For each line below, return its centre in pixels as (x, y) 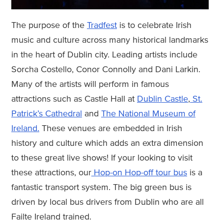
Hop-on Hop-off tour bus (139, 173)
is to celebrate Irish (154, 25)
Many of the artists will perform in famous (90, 84)
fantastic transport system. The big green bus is (101, 187)
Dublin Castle (163, 99)
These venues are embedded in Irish (111, 128)
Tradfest (102, 25)
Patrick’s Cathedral (47, 114)
